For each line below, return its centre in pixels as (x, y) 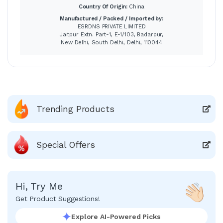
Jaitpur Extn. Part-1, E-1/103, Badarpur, (111, 34)
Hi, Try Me (39, 186)
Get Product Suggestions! (58, 198)
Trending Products (75, 109)
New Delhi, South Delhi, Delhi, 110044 (111, 42)
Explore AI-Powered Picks (116, 216)
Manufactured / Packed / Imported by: (111, 18)
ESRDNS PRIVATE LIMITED (111, 26)
